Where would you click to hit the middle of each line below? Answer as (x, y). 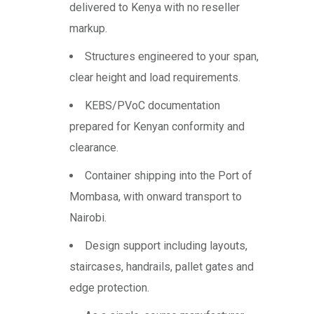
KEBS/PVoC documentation (152, 106)
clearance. (94, 148)
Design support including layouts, (166, 246)
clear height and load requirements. (155, 78)
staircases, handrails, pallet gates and (162, 267)
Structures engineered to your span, (172, 57)
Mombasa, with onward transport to (156, 197)
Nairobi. (88, 218)
